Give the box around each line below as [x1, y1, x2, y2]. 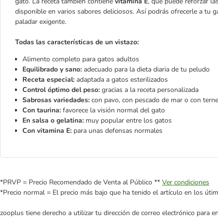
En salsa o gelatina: [22, 116, 86, 125]
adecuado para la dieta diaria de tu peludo [82, 65, 210, 74]
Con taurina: [22, 106, 63, 115]
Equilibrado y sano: [22, 65, 82, 74]
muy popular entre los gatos [86, 116, 172, 125]
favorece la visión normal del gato [63, 106, 165, 115]
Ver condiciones [162, 178, 209, 187]
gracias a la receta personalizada [100, 85, 199, 94]
